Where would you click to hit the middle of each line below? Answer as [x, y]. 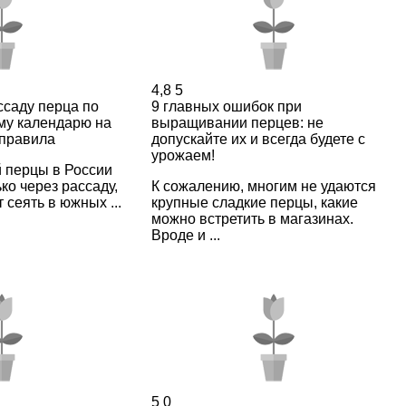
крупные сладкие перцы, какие [254, 202]
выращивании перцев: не [237, 122]
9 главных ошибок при [226, 106]
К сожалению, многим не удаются [263, 186]
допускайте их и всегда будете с [258, 139]
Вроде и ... [185, 235]
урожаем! [183, 155]
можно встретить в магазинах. [252, 218]
